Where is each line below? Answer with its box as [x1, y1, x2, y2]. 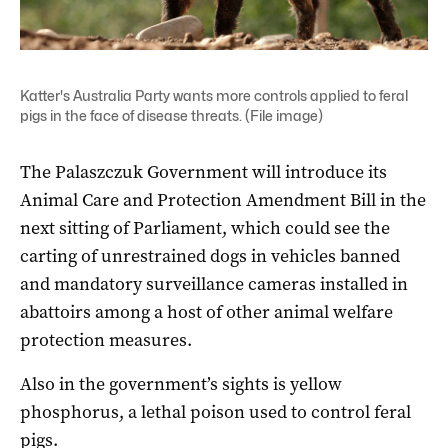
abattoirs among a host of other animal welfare [20, 299, 393, 324]
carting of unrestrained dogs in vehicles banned [20, 243, 400, 268]
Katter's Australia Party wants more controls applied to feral [20, 86, 408, 104]
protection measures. [20, 327, 192, 352]
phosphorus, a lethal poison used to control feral [20, 399, 411, 424]
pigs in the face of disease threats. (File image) [20, 106, 323, 124]
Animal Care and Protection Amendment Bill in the [20, 187, 426, 212]
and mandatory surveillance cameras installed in [20, 271, 408, 296]
